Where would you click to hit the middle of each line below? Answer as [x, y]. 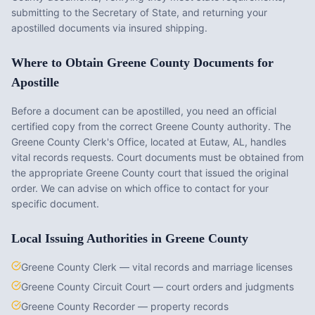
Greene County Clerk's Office [78, 142]
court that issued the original [221, 173]
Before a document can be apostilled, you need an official [144, 111]
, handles [265, 142]
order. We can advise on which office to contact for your [140, 188]
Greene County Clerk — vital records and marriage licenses [157, 267]
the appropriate [49, 173]
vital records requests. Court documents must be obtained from [157, 157]
